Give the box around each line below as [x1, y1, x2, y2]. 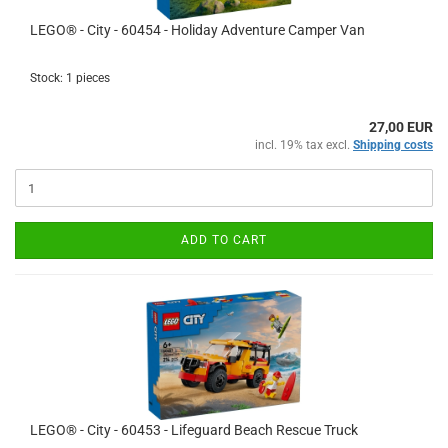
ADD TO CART [181, 233, 267, 247]
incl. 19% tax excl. [255, 138, 353, 152]
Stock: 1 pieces [30, 71, 110, 85]
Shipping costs [353, 138, 433, 152]
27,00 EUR [369, 119, 433, 135]
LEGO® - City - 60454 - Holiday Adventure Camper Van [30, 22, 365, 38]
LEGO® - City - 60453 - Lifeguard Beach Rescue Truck [30, 422, 358, 438]
